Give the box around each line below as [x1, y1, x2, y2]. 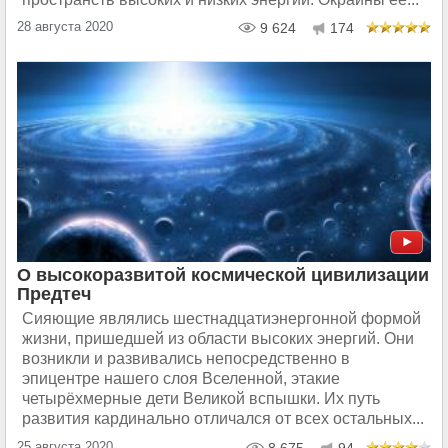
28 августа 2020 [17, 19, 113, 34]
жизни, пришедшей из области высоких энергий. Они [22, 330, 414, 347]
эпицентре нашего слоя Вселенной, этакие [22, 370, 340, 387]
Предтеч [17, 284, 91, 304]
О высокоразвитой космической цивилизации [17, 265, 429, 285]
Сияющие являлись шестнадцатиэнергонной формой [22, 310, 421, 327]
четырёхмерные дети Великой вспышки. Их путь [22, 390, 380, 407]
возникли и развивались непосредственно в [22, 350, 350, 367]
